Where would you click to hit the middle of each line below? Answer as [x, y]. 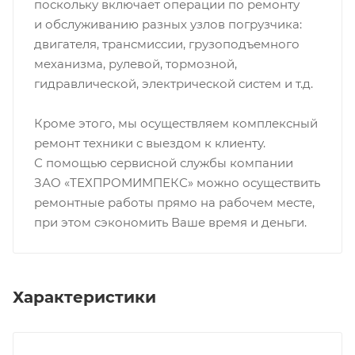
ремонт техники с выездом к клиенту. [149, 143]
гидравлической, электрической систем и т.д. [173, 84]
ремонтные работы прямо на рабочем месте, [174, 203]
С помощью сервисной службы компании [163, 163]
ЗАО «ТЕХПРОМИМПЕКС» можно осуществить [177, 183]
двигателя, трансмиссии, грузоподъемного [166, 44]
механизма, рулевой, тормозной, [135, 64]
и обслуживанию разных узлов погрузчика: [168, 25]
